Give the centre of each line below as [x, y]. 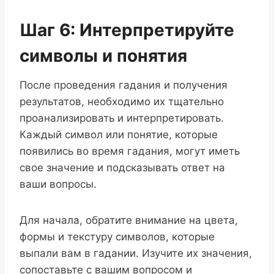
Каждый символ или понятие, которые [119, 134]
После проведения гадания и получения [124, 85]
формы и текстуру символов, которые [117, 236]
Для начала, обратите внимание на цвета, [129, 220]
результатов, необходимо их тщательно [122, 101]
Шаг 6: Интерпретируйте [127, 30]
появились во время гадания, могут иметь [130, 151]
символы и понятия [103, 55]
